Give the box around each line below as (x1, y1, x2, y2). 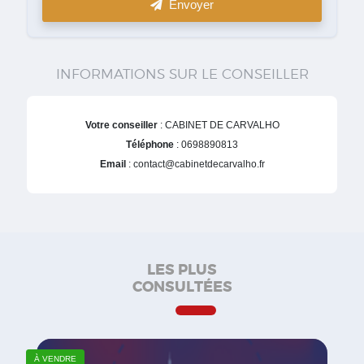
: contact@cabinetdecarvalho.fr (125, 158, 265, 170)
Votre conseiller (84, 119, 158, 131)
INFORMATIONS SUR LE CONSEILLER (55, 65, 309, 82)
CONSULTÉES (132, 276, 232, 297)
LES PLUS (147, 259, 217, 279)
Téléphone (126, 138, 174, 150)
